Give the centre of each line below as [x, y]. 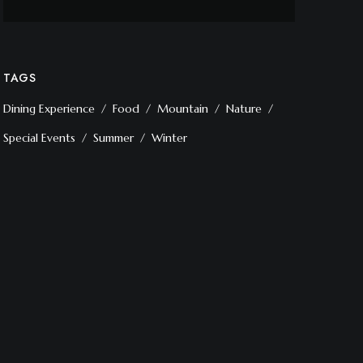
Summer [113, 138]
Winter [169, 138]
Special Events [39, 138]
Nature [244, 109]
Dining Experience [49, 109]
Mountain [183, 109]
